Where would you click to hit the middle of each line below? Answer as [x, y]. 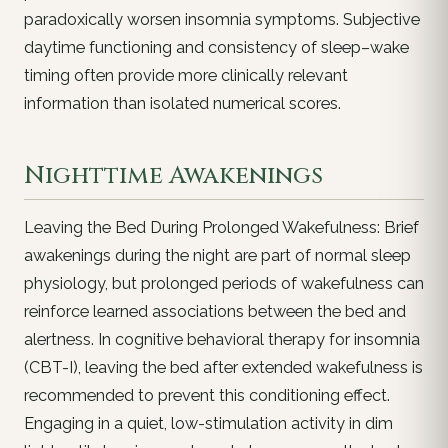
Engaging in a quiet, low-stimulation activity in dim [208, 424]
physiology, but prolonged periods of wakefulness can [224, 284]
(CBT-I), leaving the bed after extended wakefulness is [223, 368]
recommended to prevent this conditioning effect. [207, 396]
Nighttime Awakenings [173, 176]
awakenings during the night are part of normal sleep [217, 256]
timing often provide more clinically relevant [186, 75]
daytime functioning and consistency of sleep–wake [216, 47]
